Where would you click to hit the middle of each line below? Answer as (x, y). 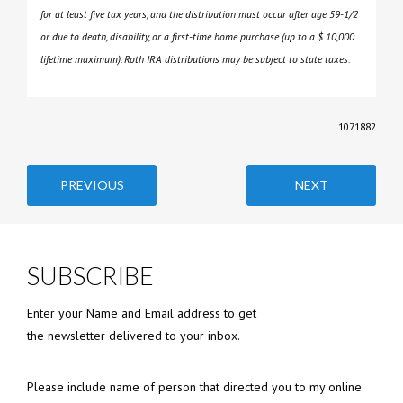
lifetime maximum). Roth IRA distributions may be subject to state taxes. (195, 59)
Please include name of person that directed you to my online (194, 387)
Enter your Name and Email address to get (142, 313)
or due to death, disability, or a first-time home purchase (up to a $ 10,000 (197, 37)
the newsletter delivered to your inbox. (134, 336)
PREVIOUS (92, 185)
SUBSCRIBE (90, 276)
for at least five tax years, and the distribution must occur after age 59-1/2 (199, 14)
